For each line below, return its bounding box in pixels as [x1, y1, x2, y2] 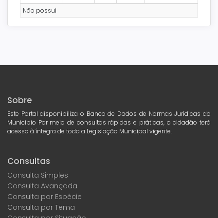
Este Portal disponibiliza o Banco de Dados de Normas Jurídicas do [7, 109, 211, 118]
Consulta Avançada [7, 181, 77, 191]
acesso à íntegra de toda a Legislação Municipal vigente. [7, 127, 172, 135]
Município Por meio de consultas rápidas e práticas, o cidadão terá [7, 118, 211, 127]
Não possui [23, 6, 56, 15]
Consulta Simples [7, 170, 68, 180]
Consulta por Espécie [7, 192, 82, 202]
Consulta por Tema [7, 202, 75, 213]
